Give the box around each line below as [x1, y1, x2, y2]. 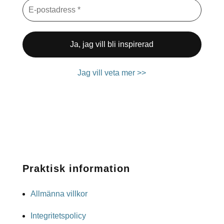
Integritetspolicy [30, 211, 86, 220]
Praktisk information [22, 163, 130, 174]
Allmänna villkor [30, 189, 87, 198]
